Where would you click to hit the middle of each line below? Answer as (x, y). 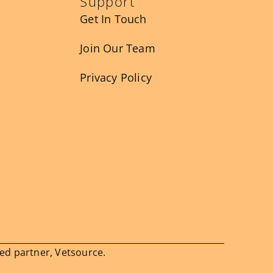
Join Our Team (118, 48)
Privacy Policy (116, 77)
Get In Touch (113, 19)
